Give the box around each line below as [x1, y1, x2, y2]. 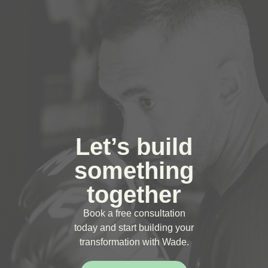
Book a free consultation [83, 208, 185, 218]
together [87, 181, 181, 208]
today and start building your [74, 222, 194, 233]
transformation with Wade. [79, 236, 189, 247]
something [74, 157, 194, 184]
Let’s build [75, 133, 193, 160]
